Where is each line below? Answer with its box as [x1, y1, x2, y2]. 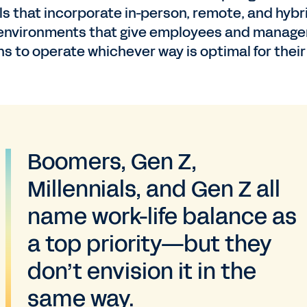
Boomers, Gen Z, [27, 146, 197, 177]
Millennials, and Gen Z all [27, 173, 280, 205]
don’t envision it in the [27, 256, 256, 287]
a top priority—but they [27, 228, 272, 260]
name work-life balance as [27, 201, 297, 232]
